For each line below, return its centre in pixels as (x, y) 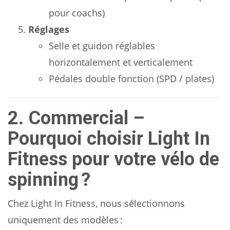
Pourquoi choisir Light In (109, 139)
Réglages (49, 29)
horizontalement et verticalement (121, 62)
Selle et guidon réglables (102, 46)
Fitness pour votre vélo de (113, 159)
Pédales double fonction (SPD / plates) (131, 79)
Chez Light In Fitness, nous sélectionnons (96, 203)
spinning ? (49, 180)
